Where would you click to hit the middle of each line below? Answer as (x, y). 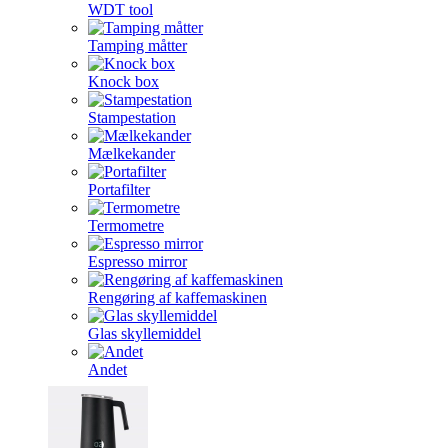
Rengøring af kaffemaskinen (177, 297)
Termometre (126, 225)
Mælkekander (131, 153)
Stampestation (132, 117)
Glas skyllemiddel (144, 333)
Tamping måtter (137, 45)
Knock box (123, 81)
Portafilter (119, 189)
